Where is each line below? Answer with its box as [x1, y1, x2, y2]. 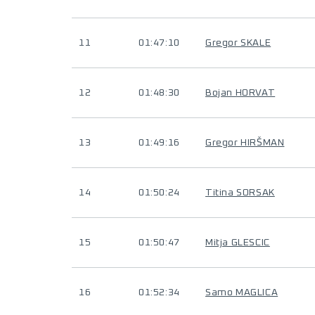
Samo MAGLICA [205, 288, 278, 297]
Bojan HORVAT [205, 88, 276, 98]
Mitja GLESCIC [205, 238, 270, 247]
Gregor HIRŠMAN [205, 138, 285, 148]
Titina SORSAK [205, 188, 275, 198]
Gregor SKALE [205, 38, 271, 48]
